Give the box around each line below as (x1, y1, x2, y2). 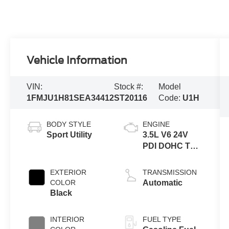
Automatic (142, 178, 182, 187)
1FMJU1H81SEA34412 (27, 94, 114, 102)
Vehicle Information (27, 54, 128, 67)
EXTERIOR (50, 168, 87, 176)
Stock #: (114, 82, 144, 91)
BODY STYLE (47, 120, 91, 128)
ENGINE (142, 120, 170, 128)
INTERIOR (50, 215, 85, 223)
